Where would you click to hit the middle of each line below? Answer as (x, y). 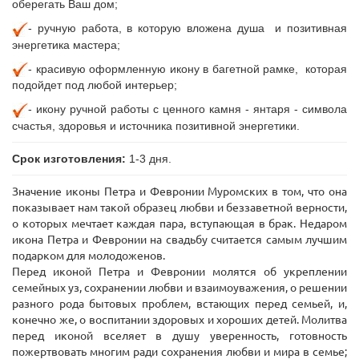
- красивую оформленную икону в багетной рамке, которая (188, 69)
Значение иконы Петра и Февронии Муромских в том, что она (179, 192)
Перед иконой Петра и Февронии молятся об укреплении (179, 272)
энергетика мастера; (66, 44)
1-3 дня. (152, 159)
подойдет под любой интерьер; (95, 85)
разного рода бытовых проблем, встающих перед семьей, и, (179, 304)
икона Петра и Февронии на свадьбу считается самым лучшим (179, 240)
